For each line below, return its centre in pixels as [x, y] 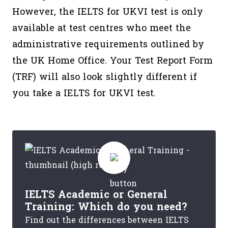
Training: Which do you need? [106, 207]
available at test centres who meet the [102, 28]
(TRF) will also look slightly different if [105, 77]
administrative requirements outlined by [108, 45]
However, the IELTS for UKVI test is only [108, 12]
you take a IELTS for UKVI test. [84, 93]
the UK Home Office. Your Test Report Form [112, 61]
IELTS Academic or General [96, 195]
